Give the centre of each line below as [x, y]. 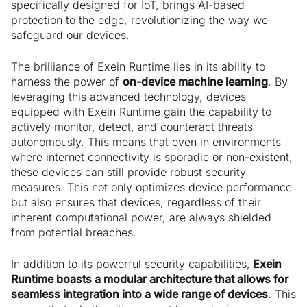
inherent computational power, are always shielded [141, 218]
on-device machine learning [195, 82]
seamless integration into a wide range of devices [139, 294]
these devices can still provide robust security [128, 172]
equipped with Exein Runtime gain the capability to [141, 112]
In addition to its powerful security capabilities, [131, 264]
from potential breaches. [74, 233]
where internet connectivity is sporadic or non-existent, [152, 157]
